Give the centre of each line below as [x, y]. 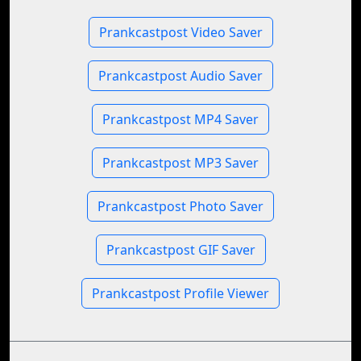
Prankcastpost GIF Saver [180, 250]
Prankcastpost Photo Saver [180, 206]
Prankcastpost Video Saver [180, 32]
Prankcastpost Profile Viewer [180, 293]
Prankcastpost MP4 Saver [180, 119]
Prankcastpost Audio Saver [180, 76]
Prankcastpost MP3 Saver [180, 163]
